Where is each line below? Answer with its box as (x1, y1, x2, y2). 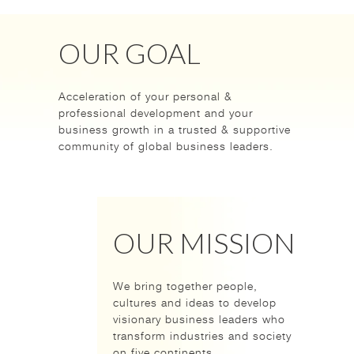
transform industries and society (113, 330, 292, 342)
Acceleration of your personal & (58, 90, 232, 103)
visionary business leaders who (113, 313, 285, 326)
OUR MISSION (113, 225, 296, 260)
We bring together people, (113, 280, 258, 292)
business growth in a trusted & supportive (58, 123, 291, 136)
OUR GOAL (58, 36, 201, 70)
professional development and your (58, 107, 253, 119)
